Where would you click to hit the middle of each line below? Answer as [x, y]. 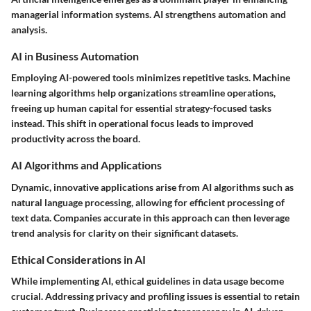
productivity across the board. [76, 139]
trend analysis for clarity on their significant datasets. [125, 233]
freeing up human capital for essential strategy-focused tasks [141, 108]
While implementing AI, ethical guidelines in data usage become [148, 280]
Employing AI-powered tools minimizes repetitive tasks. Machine [151, 78]
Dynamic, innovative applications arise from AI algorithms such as [152, 187]
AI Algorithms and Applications [86, 165]
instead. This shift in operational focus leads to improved [132, 124]
